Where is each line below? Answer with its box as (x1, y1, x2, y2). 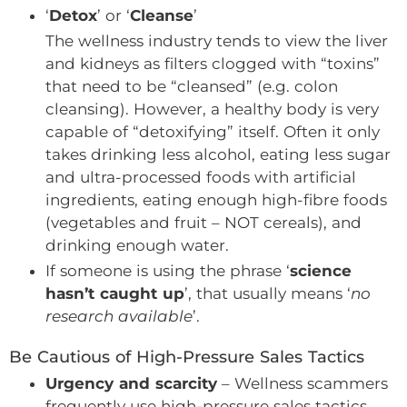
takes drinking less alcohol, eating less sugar (45, 145, 391, 164)
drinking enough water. (45, 236, 229, 255)
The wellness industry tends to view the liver (45, 32, 388, 51)
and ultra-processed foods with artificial (45, 168, 356, 187)
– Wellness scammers (217, 374, 388, 393)
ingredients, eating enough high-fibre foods (45, 191, 387, 210)
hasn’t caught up (45, 284, 184, 303)
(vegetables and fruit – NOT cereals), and (45, 213, 362, 233)
